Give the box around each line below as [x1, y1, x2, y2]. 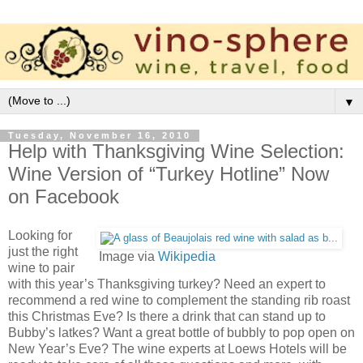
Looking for [8, 228, 72, 243]
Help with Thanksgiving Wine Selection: [8, 140, 344, 163]
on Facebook [8, 186, 119, 208]
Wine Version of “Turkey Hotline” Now [8, 163, 329, 186]
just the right [8, 245, 78, 259]
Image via [99, 250, 159, 264]
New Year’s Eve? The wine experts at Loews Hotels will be [8, 342, 347, 357]
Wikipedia [158, 250, 216, 264]
